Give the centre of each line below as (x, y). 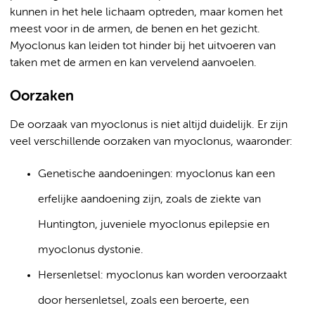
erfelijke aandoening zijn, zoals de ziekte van (149, 200)
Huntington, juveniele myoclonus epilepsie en (154, 225)
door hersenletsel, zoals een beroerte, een (143, 301)
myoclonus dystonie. (91, 250)
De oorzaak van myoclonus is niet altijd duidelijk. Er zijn (149, 125)
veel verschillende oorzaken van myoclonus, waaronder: (151, 142)
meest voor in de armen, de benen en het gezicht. (135, 30)
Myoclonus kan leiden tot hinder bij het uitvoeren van (143, 46)
